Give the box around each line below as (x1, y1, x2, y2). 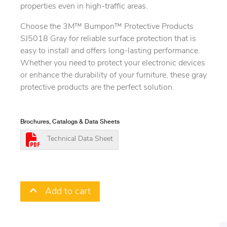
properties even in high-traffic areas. (20, 3, 148, 11)
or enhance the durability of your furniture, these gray (20, 71, 207, 80)
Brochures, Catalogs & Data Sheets (20, 119, 120, 126)
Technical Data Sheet (47, 135, 113, 143)
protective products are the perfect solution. (20, 84, 174, 92)
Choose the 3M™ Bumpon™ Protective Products (20, 23, 194, 31)
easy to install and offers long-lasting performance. (20, 47, 200, 56)
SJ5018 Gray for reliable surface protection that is (20, 35, 196, 44)
